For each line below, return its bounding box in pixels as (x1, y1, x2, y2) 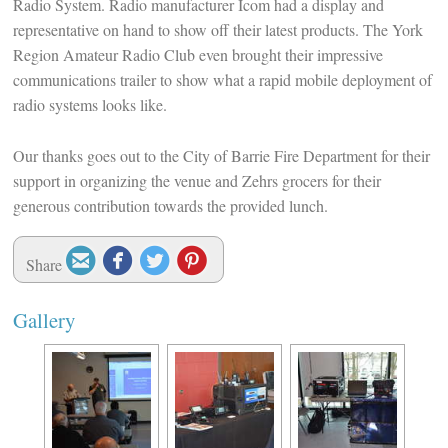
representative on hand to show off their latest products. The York (12, 18, 423, 40)
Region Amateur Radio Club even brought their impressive (12, 43, 383, 65)
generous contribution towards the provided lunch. (12, 194, 328, 216)
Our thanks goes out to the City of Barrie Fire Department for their (12, 144, 430, 166)
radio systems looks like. (12, 93, 167, 115)
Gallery (12, 305, 75, 334)
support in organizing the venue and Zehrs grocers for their (12, 169, 381, 191)
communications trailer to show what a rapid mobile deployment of (12, 68, 432, 90)
